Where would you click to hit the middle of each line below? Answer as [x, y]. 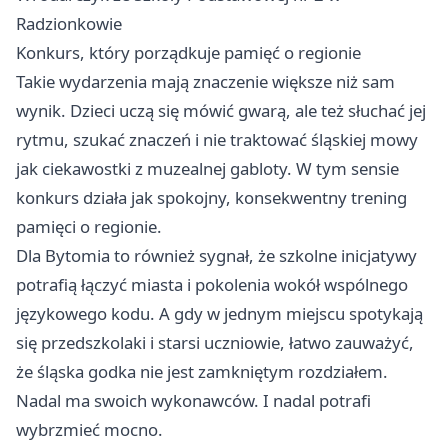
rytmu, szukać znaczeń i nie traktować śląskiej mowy [217, 139]
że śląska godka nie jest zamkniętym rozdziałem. [202, 371]
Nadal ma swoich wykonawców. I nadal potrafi [193, 400]
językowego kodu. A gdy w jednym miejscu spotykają [219, 313]
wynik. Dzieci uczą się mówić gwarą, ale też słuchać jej [221, 110]
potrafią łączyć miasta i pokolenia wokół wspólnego [212, 284]
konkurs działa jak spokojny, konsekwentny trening [211, 197]
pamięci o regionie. [89, 226]
